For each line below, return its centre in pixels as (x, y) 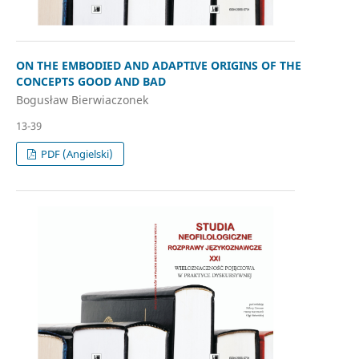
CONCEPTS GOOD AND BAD (91, 81)
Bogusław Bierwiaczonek (82, 100)
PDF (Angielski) (76, 154)
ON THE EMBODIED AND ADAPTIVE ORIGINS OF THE (158, 65)
